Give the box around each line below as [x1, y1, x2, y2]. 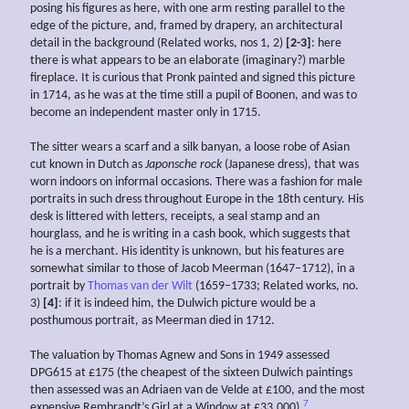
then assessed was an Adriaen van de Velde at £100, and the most [30, 383, 365, 398]
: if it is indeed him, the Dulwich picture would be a [58, 297, 316, 311]
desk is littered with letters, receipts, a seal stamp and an [30, 210, 320, 225]
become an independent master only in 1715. [30, 106, 261, 121]
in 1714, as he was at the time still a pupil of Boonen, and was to [30, 89, 357, 103]
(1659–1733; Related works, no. [193, 279, 359, 294]
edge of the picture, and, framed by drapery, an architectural [30, 19, 342, 34]
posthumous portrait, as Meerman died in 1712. [30, 314, 275, 329]
